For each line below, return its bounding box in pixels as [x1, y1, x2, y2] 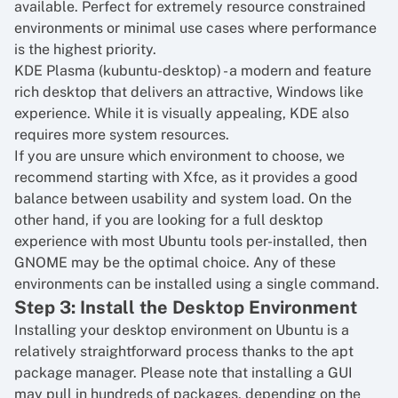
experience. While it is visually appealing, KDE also [14, 105, 349, 122]
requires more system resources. [14, 126, 229, 143]
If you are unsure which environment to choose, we [14, 147, 345, 164]
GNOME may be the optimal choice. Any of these [14, 254, 336, 271]
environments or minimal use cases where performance [14, 20, 377, 36]
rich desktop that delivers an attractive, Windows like [14, 84, 363, 100]
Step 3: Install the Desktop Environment [14, 297, 357, 318]
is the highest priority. [14, 41, 156, 58]
